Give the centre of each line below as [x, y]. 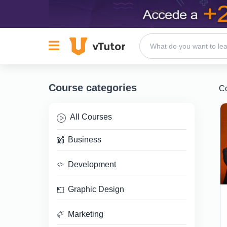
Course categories [93, 88]
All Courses [91, 117]
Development [92, 165]
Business [85, 140]
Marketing [86, 214]
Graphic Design [96, 190]
